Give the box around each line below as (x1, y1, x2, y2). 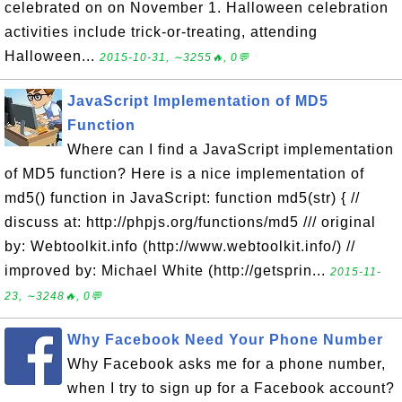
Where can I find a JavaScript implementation (67, 142, 394, 157)
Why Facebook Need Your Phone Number (67, 332, 383, 347)
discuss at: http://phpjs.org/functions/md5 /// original (4, 214, 376, 230)
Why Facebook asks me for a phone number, (67, 356, 386, 371)
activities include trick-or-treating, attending (4, 24, 318, 39)
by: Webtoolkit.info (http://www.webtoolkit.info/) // (4, 239, 355, 254)
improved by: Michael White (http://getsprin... (4, 263, 330, 278)
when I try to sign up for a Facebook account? (67, 380, 395, 396)
